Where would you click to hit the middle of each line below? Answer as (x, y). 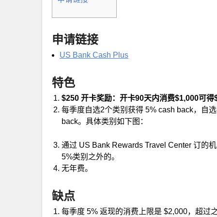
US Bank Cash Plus (94, 55)
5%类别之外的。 (90, 157)
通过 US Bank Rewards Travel (115, 145)
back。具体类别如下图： (105, 121)
